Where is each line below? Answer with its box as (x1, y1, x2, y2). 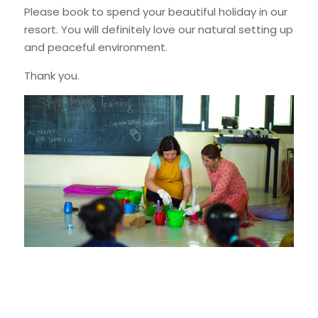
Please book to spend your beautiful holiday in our (24, 4, 287, 19)
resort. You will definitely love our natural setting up (24, 22, 293, 37)
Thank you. (24, 68, 79, 83)
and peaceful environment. (24, 40, 168, 55)
